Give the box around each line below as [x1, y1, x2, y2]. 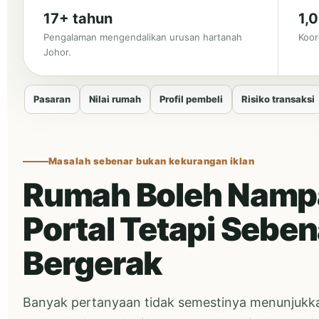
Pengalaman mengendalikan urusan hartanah [43, 31, 242, 43]
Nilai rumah [89, 93, 141, 105]
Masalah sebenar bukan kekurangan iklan [48, 155, 255, 167]
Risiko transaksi [241, 93, 315, 105]
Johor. [43, 46, 71, 58]
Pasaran [33, 93, 70, 105]
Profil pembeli [159, 93, 223, 105]
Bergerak [23, 244, 162, 283]
